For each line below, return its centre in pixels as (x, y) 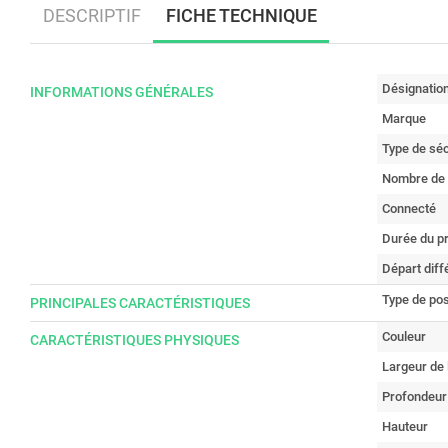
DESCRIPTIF (91, 16)
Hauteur (405, 426)
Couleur (404, 336)
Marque (404, 118)
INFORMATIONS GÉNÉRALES (121, 91)
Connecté (409, 208)
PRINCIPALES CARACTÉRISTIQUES (140, 302)
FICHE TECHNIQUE (241, 16)
